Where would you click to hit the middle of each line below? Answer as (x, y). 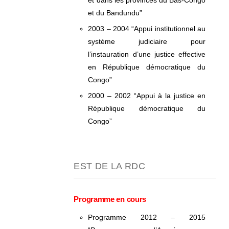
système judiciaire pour (147, 41)
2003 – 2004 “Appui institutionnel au (147, 29)
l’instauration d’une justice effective (147, 54)
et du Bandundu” (115, 13)
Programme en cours (110, 199)
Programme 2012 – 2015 (147, 217)
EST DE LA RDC (110, 166)
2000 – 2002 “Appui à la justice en (147, 96)
